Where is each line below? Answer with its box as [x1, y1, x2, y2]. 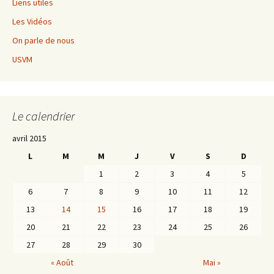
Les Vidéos [12, 16, 52, 27]
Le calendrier [12, 108, 75, 124]
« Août [51, 257, 73, 268]
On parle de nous [12, 35, 75, 46]
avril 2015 [12, 133, 46, 144]
